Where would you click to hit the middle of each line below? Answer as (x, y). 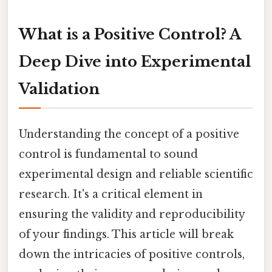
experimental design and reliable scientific (136, 174)
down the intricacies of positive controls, (132, 254)
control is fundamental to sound (108, 154)
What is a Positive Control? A (130, 34)
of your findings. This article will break (126, 234)
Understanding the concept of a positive (129, 134)
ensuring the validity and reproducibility (132, 214)
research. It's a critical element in (111, 194)
